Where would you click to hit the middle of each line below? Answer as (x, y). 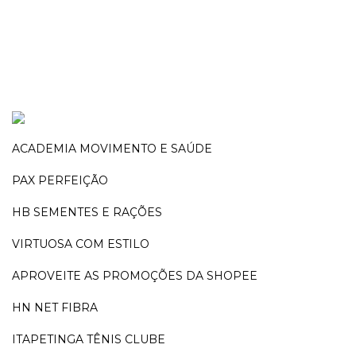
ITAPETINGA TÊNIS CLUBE (89, 339)
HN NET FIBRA (55, 308)
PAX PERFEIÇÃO (60, 180)
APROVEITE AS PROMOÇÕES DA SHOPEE (135, 276)
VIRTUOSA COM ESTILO (81, 244)
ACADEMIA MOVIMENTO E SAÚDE (112, 149)
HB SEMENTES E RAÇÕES (87, 212)
